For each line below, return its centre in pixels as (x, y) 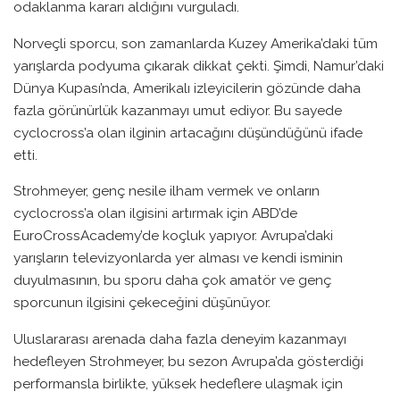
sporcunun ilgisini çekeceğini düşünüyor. (142, 303)
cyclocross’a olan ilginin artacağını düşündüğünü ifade (188, 132)
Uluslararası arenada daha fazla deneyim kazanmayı (180, 338)
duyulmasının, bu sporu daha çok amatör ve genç (172, 280)
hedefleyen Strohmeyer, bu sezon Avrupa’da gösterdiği (188, 361)
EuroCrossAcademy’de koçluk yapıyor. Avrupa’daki (173, 236)
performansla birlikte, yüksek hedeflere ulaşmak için (178, 383)
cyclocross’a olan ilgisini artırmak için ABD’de (155, 213)
